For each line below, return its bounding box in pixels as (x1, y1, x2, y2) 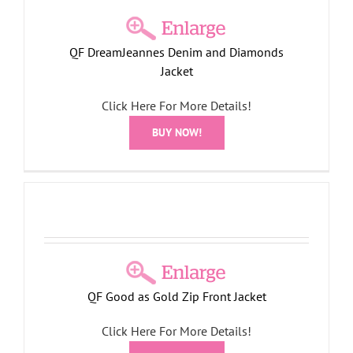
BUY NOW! (151, 125, 202, 140)
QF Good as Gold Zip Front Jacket (87, 288, 266, 305)
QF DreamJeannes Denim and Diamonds (69, 44, 284, 61)
